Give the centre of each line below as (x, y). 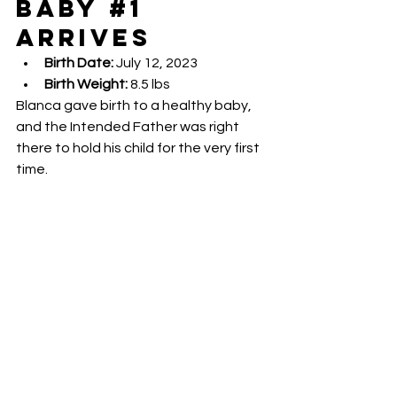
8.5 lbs (149, 84)
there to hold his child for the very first (139, 148)
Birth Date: (79, 62)
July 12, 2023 (156, 62)
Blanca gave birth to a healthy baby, (135, 105)
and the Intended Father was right (129, 126)
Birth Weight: (86, 84)
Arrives (84, 37)
